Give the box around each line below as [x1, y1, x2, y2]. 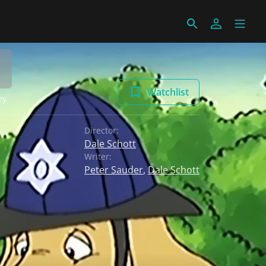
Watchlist [147, 85, 189, 99]
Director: [84, 125, 119, 136]
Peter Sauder [84, 163, 143, 176]
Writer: [84, 151, 112, 162]
